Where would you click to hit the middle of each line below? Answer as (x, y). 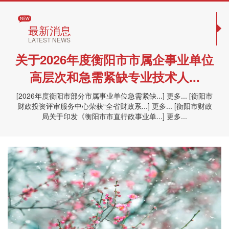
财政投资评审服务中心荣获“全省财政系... (82, 106)
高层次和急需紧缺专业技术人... (114, 77)
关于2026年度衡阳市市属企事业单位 (114, 59)
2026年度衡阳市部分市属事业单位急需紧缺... (90, 96)
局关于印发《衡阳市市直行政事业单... (102, 116)
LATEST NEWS (49, 40)
